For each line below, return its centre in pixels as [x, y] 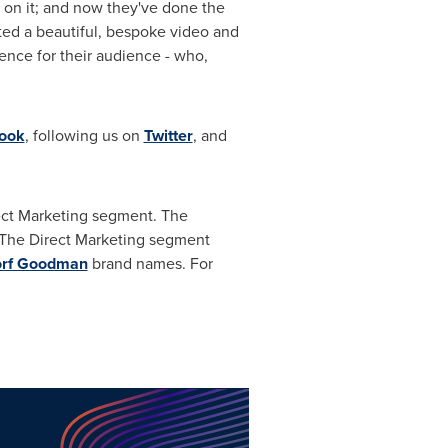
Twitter [168, 135]
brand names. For [150, 263]
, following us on [84, 135]
